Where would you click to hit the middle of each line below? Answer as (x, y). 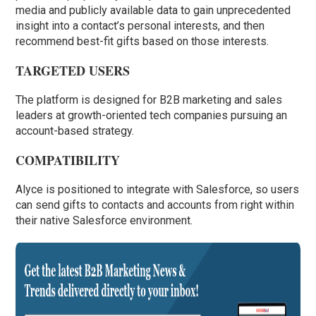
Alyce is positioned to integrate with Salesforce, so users (158, 190)
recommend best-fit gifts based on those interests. (142, 42)
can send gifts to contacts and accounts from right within (155, 205)
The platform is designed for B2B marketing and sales (149, 100)
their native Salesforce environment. (104, 221)
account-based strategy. (75, 131)
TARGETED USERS (73, 71)
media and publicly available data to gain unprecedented (153, 11)
